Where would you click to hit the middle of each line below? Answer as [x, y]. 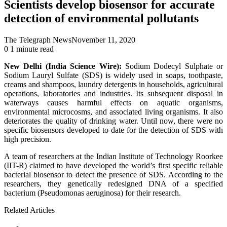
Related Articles [29, 210]
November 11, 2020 [103, 40]
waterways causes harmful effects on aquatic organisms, [113, 102]
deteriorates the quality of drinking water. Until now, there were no [113, 121]
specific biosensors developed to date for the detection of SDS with [113, 130]
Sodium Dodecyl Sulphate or [172, 66]
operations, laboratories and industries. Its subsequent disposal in [113, 93]
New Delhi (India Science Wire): [63, 66]
